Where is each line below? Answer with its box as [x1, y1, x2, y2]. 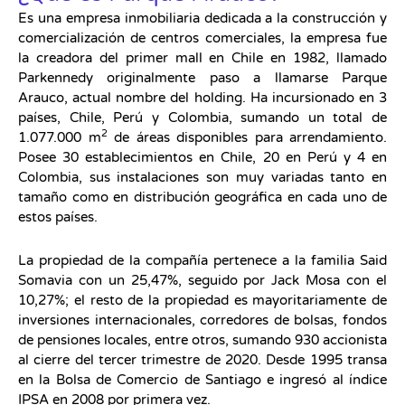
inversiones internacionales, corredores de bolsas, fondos [18, 312, 387, 329]
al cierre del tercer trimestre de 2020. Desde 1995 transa [18, 352, 387, 369]
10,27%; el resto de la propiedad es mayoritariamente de [18, 292, 387, 309]
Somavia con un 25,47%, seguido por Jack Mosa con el [18, 272, 387, 289]
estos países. [18, 208, 98, 225]
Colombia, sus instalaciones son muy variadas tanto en [18, 168, 387, 185]
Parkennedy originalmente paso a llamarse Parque [18, 69, 387, 86]
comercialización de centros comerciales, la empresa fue [18, 29, 387, 46]
